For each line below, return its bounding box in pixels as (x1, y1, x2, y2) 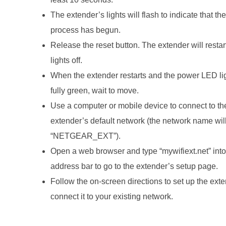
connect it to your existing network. (50, 192, 174, 201)
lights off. (50, 55, 83, 65)
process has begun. (50, 25, 121, 34)
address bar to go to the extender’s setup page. (50, 161, 218, 171)
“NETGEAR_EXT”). (50, 131, 121, 140)
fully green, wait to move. (50, 86, 139, 95)
